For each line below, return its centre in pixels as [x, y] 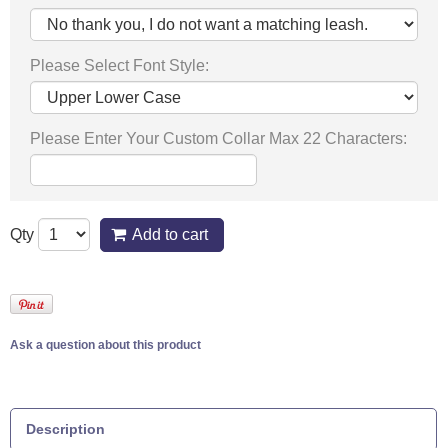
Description [65, 428]
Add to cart [170, 234]
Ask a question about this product [105, 345]
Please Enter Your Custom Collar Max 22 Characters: [218, 138]
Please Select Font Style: [119, 65]
